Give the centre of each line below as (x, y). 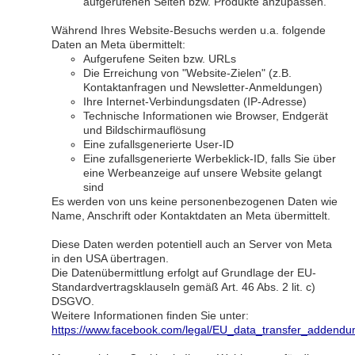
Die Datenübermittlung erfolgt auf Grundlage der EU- (184, 273)
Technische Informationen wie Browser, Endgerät (206, 116)
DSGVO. (73, 301)
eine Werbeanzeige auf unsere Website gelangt (202, 173)
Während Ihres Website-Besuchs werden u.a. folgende (189, 30)
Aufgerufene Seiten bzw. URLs (160, 59)
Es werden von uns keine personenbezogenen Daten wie (195, 201)
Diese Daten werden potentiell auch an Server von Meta (192, 244)
